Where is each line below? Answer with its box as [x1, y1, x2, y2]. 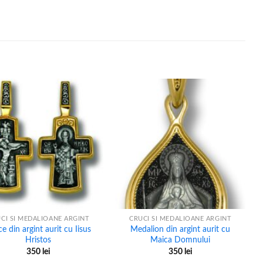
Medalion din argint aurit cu [130, 225, 231, 234]
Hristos [25, 235, 52, 245]
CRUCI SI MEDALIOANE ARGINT [129, 215, 232, 222]
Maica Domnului [150, 235, 211, 245]
